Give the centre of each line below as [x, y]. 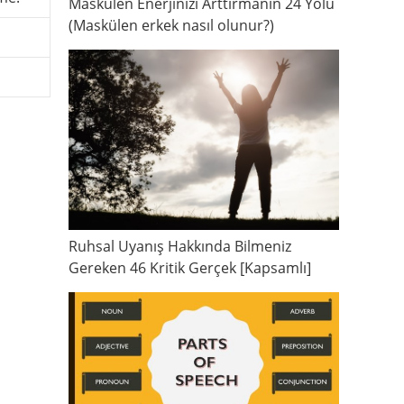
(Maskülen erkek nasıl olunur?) [171, 26]
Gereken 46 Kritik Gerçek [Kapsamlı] [190, 268]
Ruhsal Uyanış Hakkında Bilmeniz [180, 247]
